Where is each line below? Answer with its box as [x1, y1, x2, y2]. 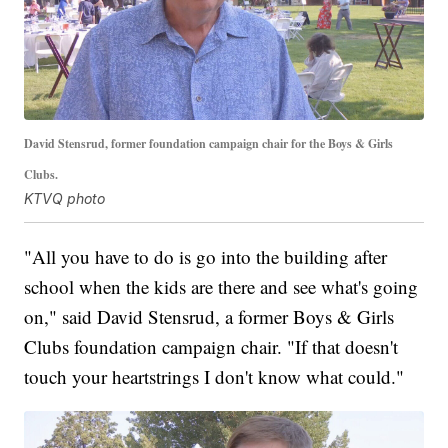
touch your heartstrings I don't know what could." [24, 363, 405, 389]
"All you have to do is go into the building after [24, 243, 388, 269]
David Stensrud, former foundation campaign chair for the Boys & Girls [24, 134, 394, 152]
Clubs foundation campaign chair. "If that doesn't [24, 333, 399, 359]
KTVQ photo [24, 189, 106, 207]
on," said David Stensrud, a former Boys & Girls [24, 303, 395, 329]
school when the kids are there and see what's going [24, 273, 419, 299]
